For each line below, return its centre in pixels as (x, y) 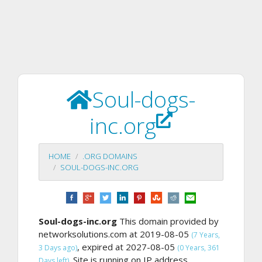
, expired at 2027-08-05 (127, 247)
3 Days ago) (58, 247)
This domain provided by (168, 221)
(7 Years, (206, 235)
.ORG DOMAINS (110, 156)
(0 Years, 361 (199, 247)
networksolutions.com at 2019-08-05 (115, 234)
